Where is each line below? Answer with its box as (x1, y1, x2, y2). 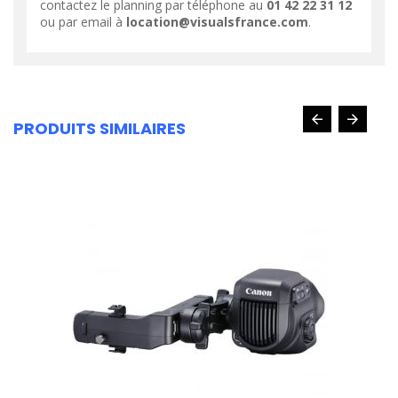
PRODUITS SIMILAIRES (13, 117, 186, 139)
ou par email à (40, 13, 126, 30)
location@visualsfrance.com (126, 13, 308, 30)
